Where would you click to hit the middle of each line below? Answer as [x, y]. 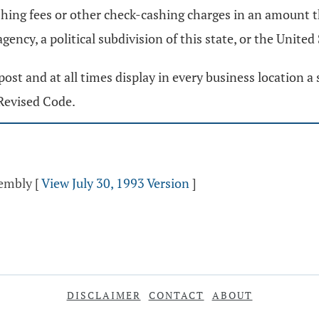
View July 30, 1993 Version [115, 183]
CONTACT [176, 295]
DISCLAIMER [104, 295]
